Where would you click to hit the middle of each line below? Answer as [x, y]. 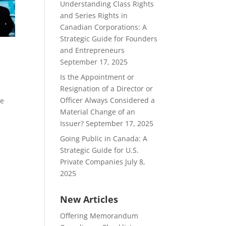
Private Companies [92, 161]
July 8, [135, 161]
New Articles [89, 199]
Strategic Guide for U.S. [100, 150]
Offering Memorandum [99, 215]
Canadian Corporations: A [104, 27]
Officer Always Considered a [108, 100]
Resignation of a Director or [107, 88]
